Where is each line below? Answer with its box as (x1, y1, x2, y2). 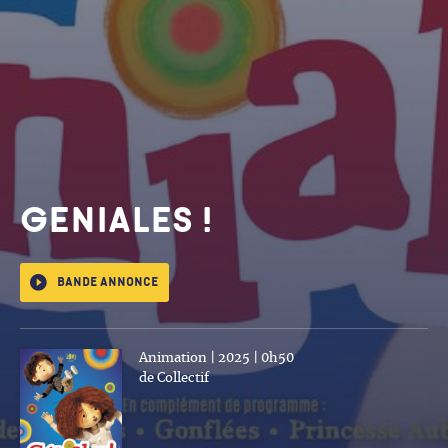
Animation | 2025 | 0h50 (139, 351, 294, 365)
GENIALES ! (20, 201, 213, 240)
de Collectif (139, 371, 209, 385)
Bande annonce (57, 275, 158, 289)
